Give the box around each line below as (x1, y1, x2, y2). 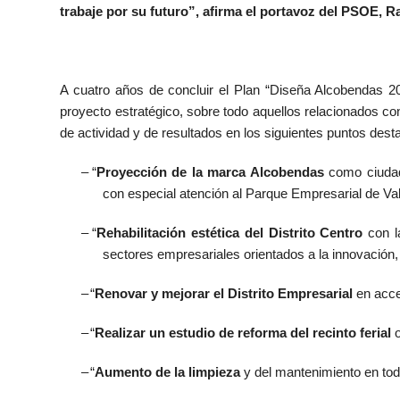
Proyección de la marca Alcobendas (96, 164, 324, 179)
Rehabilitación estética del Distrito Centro (96, 225, 363, 240)
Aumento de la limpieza (95, 364, 241, 379)
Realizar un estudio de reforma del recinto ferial (95, 325, 392, 340)
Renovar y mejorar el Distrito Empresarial (95, 286, 354, 301)
